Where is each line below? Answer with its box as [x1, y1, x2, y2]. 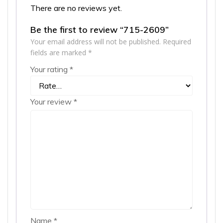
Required [163, 36, 191, 46]
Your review [30, 96, 74, 107]
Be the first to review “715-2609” [30, 23, 169, 35]
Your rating [30, 64, 70, 74]
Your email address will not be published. [30, 36, 161, 46]
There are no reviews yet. [30, 2, 122, 13]
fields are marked [30, 47, 88, 57]
